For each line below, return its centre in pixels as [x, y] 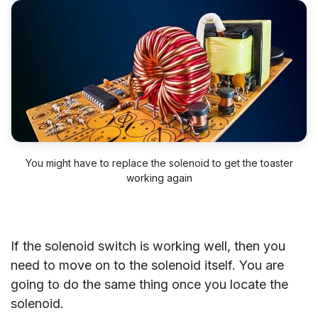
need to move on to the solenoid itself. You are [147, 265]
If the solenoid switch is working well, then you [148, 246]
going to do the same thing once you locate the [149, 285]
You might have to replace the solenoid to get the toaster [159, 163]
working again [159, 178]
